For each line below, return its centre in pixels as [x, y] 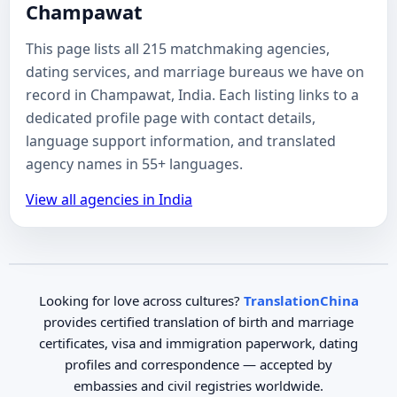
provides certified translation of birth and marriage [198, 322]
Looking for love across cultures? [141, 300]
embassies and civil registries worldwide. [198, 385]
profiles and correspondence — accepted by [198, 364]
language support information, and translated [181, 141]
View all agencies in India [109, 199]
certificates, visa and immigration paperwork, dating [198, 343]
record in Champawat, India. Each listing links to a [192, 95]
